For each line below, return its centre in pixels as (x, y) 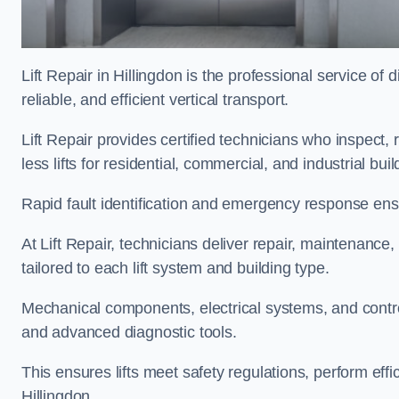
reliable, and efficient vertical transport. (158, 99)
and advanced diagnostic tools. (131, 332)
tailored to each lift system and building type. (178, 268)
